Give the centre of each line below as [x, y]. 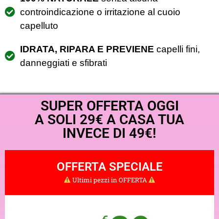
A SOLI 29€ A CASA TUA [109, 119]
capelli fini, [177, 49]
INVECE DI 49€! [109, 133]
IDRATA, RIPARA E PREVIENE [87, 49]
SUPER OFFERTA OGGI [109, 106]
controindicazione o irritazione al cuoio [100, 12]
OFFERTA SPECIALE [109, 166]
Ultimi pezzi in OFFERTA [109, 180]
